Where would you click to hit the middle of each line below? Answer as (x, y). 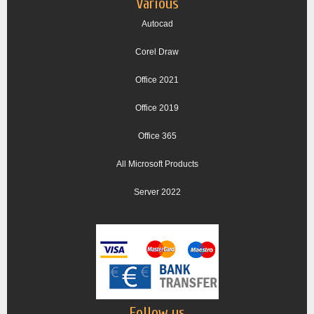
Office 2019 (157, 108)
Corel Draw (157, 52)
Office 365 (157, 136)
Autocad (157, 24)
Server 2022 (157, 192)
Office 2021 (157, 80)
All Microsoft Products (157, 164)
